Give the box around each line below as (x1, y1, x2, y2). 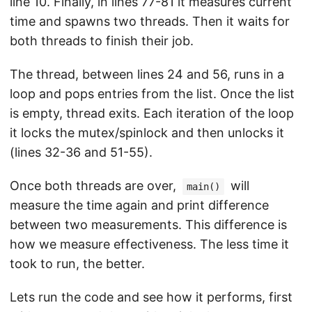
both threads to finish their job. (10, 33, 194, 48)
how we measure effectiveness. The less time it (10, 237, 289, 251)
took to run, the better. (10, 256, 145, 271)
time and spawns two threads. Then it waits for (10, 14, 290, 29)
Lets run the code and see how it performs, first (10, 290, 292, 304)
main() (187, 181, 220, 192)
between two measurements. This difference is (10, 217, 287, 232)
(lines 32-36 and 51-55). (10, 145, 153, 159)
